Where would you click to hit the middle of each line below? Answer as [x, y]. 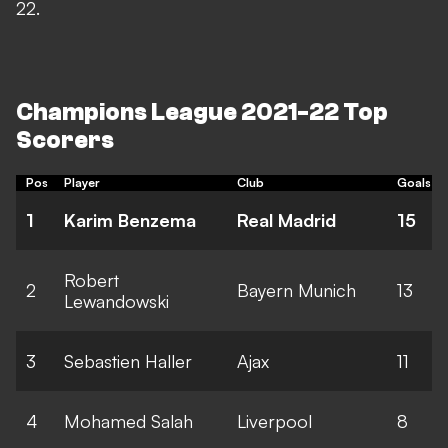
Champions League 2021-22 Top [202, 112]
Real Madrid [286, 219]
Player [82, 182]
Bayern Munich [296, 289]
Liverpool [274, 420]
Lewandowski [116, 300]
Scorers [65, 140]
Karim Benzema [130, 219]
